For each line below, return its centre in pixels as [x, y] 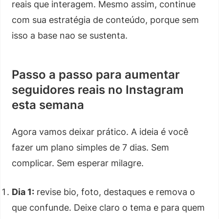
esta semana [48, 105]
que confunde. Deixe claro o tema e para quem [108, 207]
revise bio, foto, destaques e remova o [115, 192]
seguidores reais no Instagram [98, 89]
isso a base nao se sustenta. [70, 35]
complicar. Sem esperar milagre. [78, 163]
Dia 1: [23, 192]
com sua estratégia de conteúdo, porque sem [105, 20]
